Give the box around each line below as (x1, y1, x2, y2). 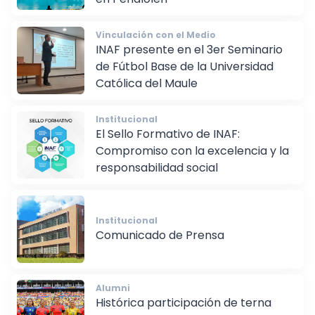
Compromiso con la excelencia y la (96, 153, 289, 169)
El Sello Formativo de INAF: (96, 136, 240, 153)
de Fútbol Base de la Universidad (96, 68, 274, 85)
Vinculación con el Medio (96, 39, 216, 51)
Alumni (96, 292, 130, 304)
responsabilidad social (96, 169, 218, 186)
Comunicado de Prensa (96, 237, 224, 254)
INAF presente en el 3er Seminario (96, 51, 283, 68)
